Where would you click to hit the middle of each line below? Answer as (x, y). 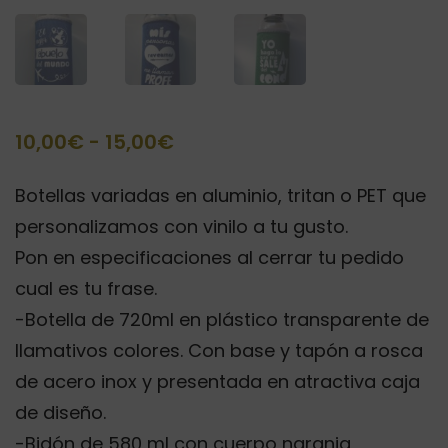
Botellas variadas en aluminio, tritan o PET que (220, 196)
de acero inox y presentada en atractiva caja (217, 382)
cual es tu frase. (86, 289)
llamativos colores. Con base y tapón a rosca (219, 351)
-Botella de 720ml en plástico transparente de (222, 320)
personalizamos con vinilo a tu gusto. (181, 227)
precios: (213, 211)
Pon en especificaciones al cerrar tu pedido (209, 258)
